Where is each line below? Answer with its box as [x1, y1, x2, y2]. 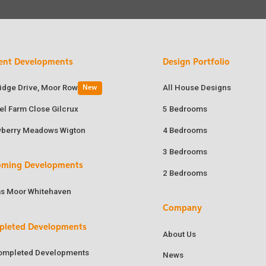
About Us [163, 229, 197, 239]
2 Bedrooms [163, 168, 208, 178]
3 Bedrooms [163, 147, 208, 156]
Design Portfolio [163, 57, 230, 66]
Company [163, 203, 202, 213]
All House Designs [163, 83, 232, 93]
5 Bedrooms [163, 104, 208, 114]
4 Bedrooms [163, 125, 208, 135]
